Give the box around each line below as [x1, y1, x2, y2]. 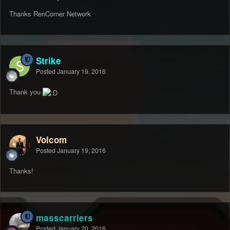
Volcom [36, 133, 67, 146]
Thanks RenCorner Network [9, 9, 91, 19]
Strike [36, 54, 61, 67]
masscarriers [36, 212, 93, 224]
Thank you [9, 87, 43, 97]
